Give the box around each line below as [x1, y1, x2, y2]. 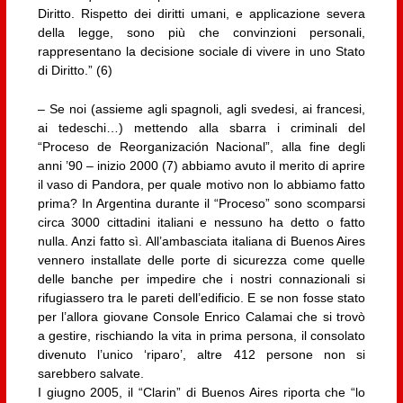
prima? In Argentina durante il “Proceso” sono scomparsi [37, 196, 366, 211]
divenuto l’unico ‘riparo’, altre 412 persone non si [37, 347, 366, 363]
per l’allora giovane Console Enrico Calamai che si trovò [37, 309, 366, 325]
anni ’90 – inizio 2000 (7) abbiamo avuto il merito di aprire [37, 158, 366, 174]
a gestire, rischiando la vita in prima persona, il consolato [37, 328, 366, 344]
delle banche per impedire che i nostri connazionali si [37, 272, 366, 287]
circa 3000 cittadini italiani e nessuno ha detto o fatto [37, 215, 366, 230]
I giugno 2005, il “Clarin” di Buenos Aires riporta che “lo [37, 385, 366, 400]
